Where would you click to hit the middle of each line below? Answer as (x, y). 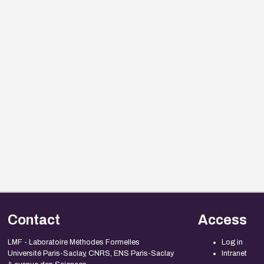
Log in (232, 242)
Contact (34, 220)
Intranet (235, 254)
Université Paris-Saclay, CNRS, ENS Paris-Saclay (90, 254)
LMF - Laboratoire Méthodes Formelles (73, 242)
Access (223, 220)
